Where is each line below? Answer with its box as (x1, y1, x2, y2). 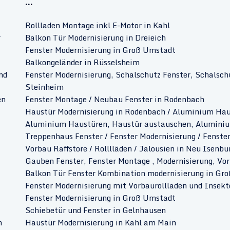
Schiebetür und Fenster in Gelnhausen (25, 204, 166, 217)
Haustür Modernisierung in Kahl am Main (25, 216, 176, 229)
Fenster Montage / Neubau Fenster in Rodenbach (25, 93, 204, 106)
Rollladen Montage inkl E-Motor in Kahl (25, 19, 170, 32)
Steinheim (25, 81, 64, 93)
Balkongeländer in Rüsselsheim (25, 56, 140, 69)
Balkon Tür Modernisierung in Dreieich (25, 31, 166, 44)
